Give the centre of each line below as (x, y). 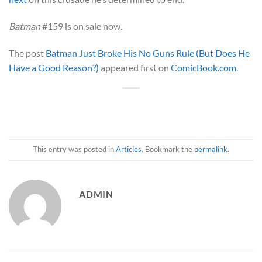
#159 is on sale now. (82, 26)
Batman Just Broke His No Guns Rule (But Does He (148, 53)
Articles (129, 149)
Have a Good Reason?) (54, 67)
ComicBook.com (204, 67)
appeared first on (135, 67)
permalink (211, 149)
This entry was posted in (74, 149)
